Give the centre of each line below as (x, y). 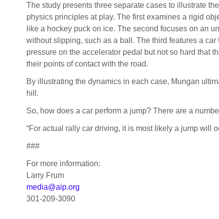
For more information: (63, 164)
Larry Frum (45, 175)
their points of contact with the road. (87, 64)
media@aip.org (53, 187)
